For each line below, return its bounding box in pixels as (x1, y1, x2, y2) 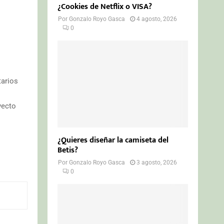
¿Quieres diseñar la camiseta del (57, 133, 169, 147)
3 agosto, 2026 (136, 158, 177, 166)
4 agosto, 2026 (136, 15, 177, 22)
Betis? (57, 143, 78, 157)
